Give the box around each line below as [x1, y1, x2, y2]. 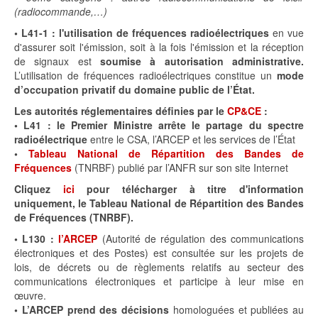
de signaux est [14, 54, 100, 69]
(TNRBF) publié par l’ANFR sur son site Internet [72, 160, 288, 175]
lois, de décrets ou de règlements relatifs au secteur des [14, 260, 304, 275]
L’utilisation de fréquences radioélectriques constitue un [14, 68, 277, 83]
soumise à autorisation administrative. [100, 54, 304, 69]
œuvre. [14, 288, 46, 303]
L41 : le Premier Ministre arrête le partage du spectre [23, 118, 305, 133]
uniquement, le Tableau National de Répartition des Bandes [14, 196, 304, 211]
